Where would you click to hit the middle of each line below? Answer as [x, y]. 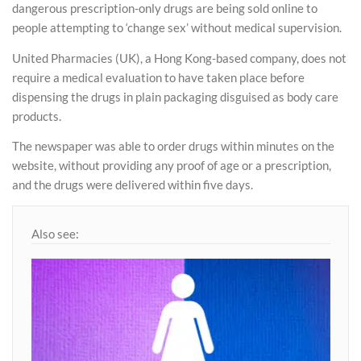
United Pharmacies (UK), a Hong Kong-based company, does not [179, 58]
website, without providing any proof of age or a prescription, [172, 166]
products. [37, 116]
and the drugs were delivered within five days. [133, 185]
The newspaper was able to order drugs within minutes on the [173, 146]
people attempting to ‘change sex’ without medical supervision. [177, 28]
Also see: [55, 234]
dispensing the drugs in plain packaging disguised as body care [175, 96]
